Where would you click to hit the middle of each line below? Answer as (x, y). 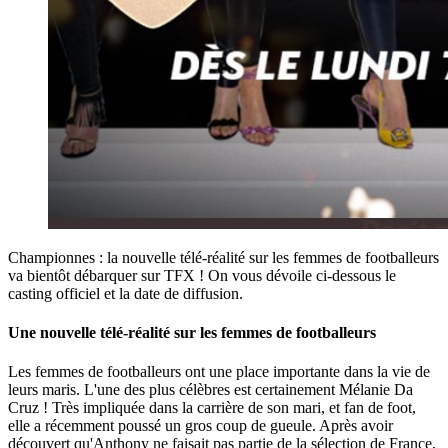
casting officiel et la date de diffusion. (125, 293)
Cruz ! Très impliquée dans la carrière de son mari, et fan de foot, (212, 408)
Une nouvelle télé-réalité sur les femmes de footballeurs (192, 332)
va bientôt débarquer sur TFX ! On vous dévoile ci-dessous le (202, 275)
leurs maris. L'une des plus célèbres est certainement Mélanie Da (210, 390)
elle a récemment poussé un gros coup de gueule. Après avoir (200, 426)
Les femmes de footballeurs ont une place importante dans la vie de (219, 372)
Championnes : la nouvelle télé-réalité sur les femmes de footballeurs (223, 257)
